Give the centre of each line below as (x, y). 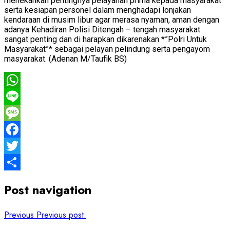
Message (20, 129)
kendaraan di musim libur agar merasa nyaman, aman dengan (112, 20)
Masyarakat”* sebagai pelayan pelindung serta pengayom (107, 49)
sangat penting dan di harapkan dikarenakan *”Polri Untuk (106, 39)
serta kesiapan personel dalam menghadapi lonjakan (98, 10)
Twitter (16, 162)
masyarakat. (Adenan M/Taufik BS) (65, 59)
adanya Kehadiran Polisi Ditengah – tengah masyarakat (102, 29)
